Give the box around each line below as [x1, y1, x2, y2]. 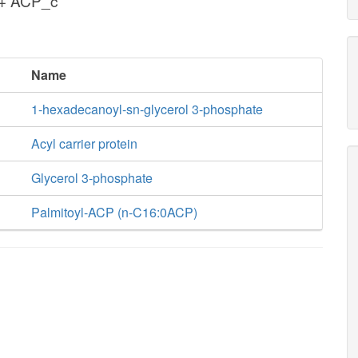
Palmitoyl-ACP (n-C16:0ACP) [30, 203, 197, 221]
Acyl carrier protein [30, 134, 137, 153]
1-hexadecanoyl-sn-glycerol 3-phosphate [30, 100, 263, 118]
